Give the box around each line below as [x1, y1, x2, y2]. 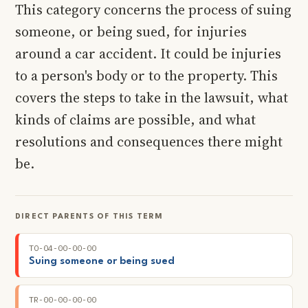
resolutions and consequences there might [15, 131, 283, 151]
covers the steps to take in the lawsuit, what [15, 87, 288, 107]
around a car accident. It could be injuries [15, 43, 281, 63]
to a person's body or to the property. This [15, 65, 278, 85]
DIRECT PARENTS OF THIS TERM [15, 212, 164, 221]
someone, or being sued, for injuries [15, 21, 247, 41]
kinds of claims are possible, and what [15, 109, 256, 129]
